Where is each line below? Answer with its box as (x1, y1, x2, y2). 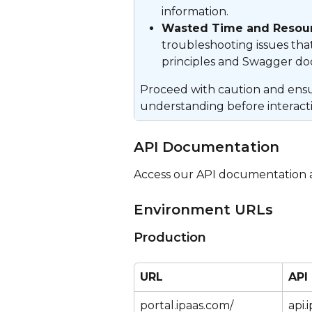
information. (162, 5, 228, 19)
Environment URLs (134, 201, 273, 218)
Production (134, 229, 206, 245)
